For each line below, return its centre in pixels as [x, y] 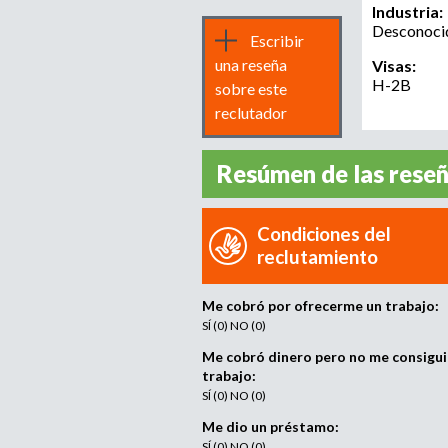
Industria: [409, 11]
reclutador [251, 112]
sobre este [251, 88]
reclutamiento [317, 257]
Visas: [395, 65]
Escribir [277, 40]
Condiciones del [324, 234]
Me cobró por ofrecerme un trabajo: [320, 305]
